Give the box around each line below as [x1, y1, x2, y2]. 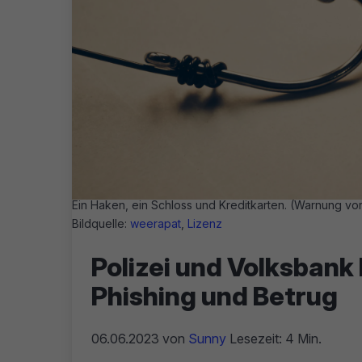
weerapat [130, 216, 181, 230]
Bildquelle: [72, 216, 130, 230]
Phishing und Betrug [91, 280, 338, 312]
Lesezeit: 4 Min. [226, 330, 322, 347]
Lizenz [187, 216, 222, 230]
